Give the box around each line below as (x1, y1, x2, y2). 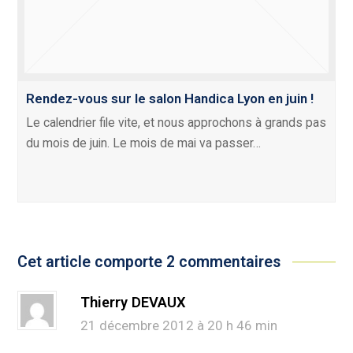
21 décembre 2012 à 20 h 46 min (80, 318, 278, 334)
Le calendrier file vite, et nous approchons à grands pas (26, 115, 327, 131)
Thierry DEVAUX (80, 294, 187, 311)
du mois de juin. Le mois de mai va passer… (26, 136, 262, 151)
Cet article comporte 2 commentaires (17, 253, 281, 272)
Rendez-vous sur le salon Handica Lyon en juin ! (26, 91, 314, 107)
